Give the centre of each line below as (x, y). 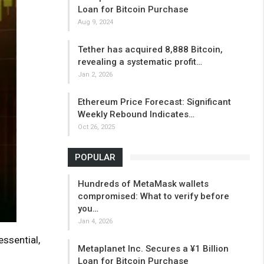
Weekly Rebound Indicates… (136, 115)
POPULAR (95, 158)
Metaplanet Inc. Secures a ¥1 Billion (153, 249)
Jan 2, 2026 (95, 75)
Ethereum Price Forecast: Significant (154, 102)
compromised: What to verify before (153, 197)
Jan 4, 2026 (95, 222)
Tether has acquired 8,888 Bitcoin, (150, 50)
